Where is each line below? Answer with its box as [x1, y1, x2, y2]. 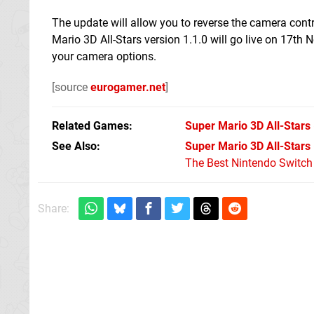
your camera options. [52, 49, 156, 63]
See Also [52, 139, 97, 153]
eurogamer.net [90, 80, 165, 94]
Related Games [52, 118, 129, 132]
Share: [38, 201, 69, 215]
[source [52, 80, 90, 94]
